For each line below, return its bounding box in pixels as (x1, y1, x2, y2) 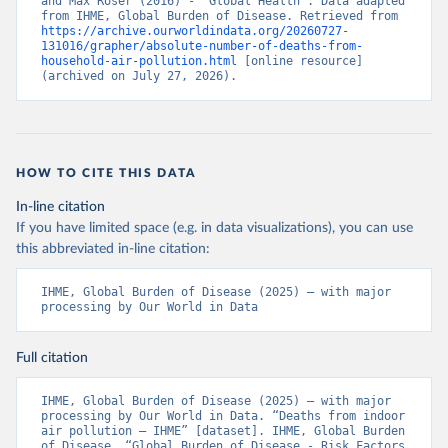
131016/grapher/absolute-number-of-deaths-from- (41, 39, 363, 54)
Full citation (16, 351, 88, 366)
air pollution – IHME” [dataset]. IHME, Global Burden (41, 424, 405, 439)
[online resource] (237, 54, 363, 69)
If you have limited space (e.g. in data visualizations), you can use (16, 221, 413, 236)
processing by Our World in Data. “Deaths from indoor (41, 409, 405, 424)
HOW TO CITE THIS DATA (16, 167, 197, 180)
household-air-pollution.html (41, 54, 237, 69)
